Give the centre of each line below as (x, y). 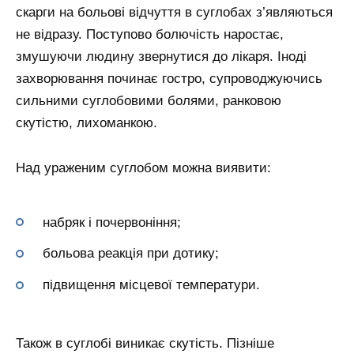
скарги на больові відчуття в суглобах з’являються (174, 12)
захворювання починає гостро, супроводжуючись (169, 78)
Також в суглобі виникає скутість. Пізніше (145, 344)
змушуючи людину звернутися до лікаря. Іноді (161, 56)
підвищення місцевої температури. (151, 285)
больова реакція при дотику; (131, 254)
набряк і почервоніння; (112, 222)
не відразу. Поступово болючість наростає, (150, 34)
